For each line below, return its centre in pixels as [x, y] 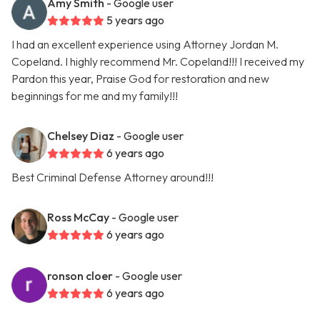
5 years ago [135, 20]
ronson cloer [80, 276]
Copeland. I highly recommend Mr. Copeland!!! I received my [158, 61]
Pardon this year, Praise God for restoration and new [140, 79]
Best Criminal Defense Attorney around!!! [112, 177]
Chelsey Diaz [81, 136]
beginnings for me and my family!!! [95, 96]
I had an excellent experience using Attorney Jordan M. [145, 44]
